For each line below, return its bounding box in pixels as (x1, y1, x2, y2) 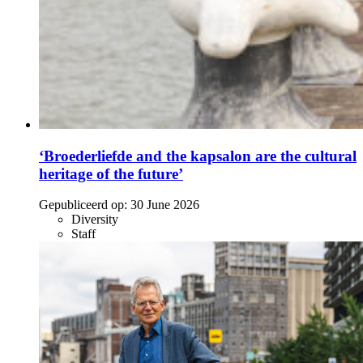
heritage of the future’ (39, 164, 183, 182)
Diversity (71, 212, 118, 227)
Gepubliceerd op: (39, 198, 127, 212)
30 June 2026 (130, 198, 199, 212)
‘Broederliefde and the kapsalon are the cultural (39, 147, 357, 164)
